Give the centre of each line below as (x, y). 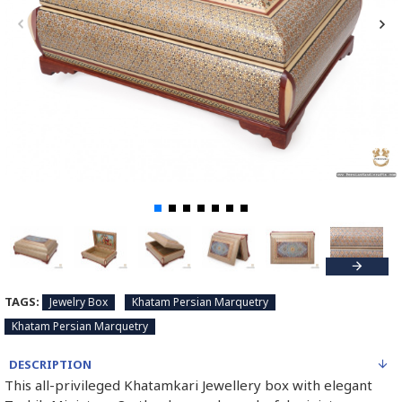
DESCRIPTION (50, 365)
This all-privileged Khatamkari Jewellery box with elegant (188, 385)
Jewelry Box (79, 302)
